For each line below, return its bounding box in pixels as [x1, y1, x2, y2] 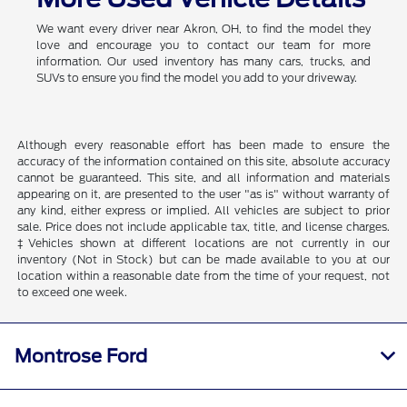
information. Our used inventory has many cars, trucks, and [35, 54, 372, 68]
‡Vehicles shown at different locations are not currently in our [17, 235, 390, 250]
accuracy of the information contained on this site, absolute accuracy [17, 154, 390, 168]
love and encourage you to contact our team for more [35, 37, 372, 52]
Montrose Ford [15, 344, 147, 367]
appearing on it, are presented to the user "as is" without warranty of [17, 186, 390, 201]
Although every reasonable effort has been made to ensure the [17, 137, 390, 152]
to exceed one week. [17, 284, 128, 299]
